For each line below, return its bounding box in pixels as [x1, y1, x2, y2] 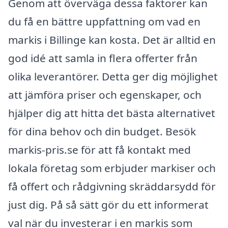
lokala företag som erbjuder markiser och [8, 161, 216, 176]
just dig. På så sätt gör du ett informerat [8, 197, 209, 212]
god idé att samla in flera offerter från [8, 51, 197, 66]
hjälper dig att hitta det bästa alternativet [8, 106, 215, 121]
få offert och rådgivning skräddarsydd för [8, 179, 216, 194]
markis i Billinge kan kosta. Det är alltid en [8, 33, 216, 47]
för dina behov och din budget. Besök [8, 124, 196, 139]
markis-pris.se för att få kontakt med [8, 142, 191, 157]
